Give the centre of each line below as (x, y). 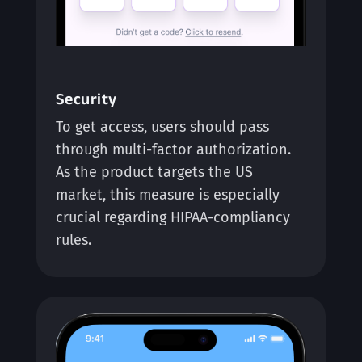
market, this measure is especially (167, 195)
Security (86, 99)
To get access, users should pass (162, 127)
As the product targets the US (154, 173)
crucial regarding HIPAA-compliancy (173, 218)
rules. (73, 240)
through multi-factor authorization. (173, 150)
